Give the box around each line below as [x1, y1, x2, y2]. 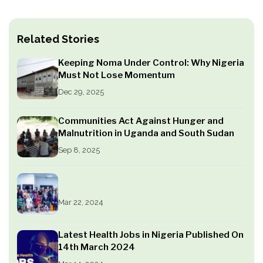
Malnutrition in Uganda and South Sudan [58, 128, 234, 139]
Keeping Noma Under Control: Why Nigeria [58, 58, 244, 69]
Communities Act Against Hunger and [58, 116, 224, 127]
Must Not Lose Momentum [58, 70, 175, 81]
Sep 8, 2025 [58, 146, 100, 155]
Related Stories [17, 33, 99, 46]
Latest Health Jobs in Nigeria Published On [58, 230, 244, 241]
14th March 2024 [58, 242, 135, 253]
